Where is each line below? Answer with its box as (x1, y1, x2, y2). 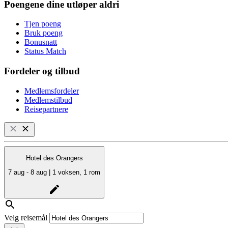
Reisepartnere (24, 104, 68, 113)
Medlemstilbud (24, 95, 72, 104)
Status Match (24, 47, 66, 56)
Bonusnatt (24, 38, 57, 47)
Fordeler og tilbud (4, 66, 80, 77)
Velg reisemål (4, 213, 47, 222)
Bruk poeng (24, 28, 63, 38)
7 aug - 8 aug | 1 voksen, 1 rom (52, 168, 100, 177)
